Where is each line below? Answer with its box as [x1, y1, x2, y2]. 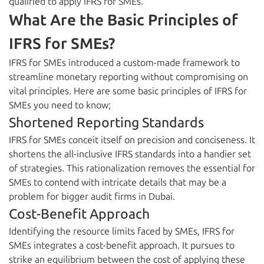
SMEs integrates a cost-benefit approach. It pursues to [9, 240, 235, 252]
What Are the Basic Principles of [9, 11, 238, 30]
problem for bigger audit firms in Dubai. [9, 191, 175, 203]
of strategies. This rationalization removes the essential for [9, 163, 255, 174]
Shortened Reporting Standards [9, 114, 204, 131]
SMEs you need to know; [9, 100, 111, 111]
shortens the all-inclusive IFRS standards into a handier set [9, 148, 251, 160]
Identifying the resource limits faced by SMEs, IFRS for [9, 226, 235, 237]
